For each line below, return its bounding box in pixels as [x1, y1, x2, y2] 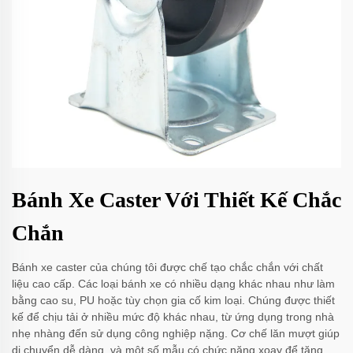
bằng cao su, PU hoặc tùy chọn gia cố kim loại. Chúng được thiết [12, 293, 335, 307]
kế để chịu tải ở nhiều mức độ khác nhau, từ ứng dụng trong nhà [12, 310, 334, 323]
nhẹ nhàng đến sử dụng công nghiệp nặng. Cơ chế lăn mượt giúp [12, 326, 340, 340]
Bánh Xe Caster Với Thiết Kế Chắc [12, 187, 341, 212]
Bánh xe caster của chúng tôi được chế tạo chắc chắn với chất [12, 260, 323, 273]
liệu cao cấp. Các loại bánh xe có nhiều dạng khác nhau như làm [12, 277, 335, 290]
